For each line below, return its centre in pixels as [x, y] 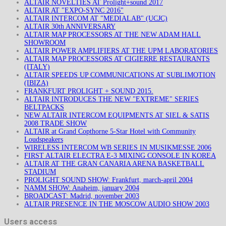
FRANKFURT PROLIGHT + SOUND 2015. [89, 91]
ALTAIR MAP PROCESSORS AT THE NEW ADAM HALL [112, 35]
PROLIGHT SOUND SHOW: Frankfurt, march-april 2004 [108, 180]
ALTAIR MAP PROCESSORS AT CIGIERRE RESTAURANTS [117, 59]
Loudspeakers [44, 140]
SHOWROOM [45, 43]
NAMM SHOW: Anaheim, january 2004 [82, 188]
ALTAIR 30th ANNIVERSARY [70, 27]
